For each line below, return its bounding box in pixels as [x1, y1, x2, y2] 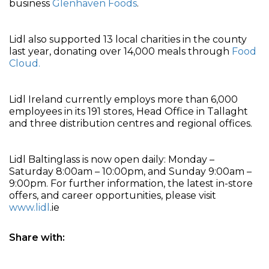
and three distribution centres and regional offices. [9, 118, 255, 129]
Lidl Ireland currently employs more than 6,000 [9, 94, 238, 105]
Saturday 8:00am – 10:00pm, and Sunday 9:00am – [9, 166, 252, 177]
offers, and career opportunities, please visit [9, 190, 216, 201]
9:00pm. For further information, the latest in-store [9, 178, 253, 189]
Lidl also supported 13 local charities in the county [9, 34, 247, 45]
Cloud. [9, 58, 40, 69]
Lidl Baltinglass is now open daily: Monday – [9, 154, 214, 165]
